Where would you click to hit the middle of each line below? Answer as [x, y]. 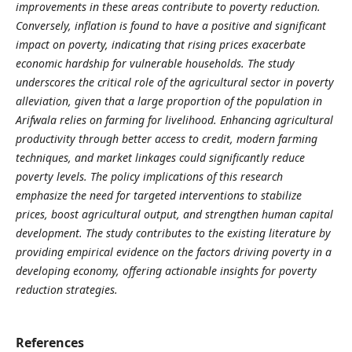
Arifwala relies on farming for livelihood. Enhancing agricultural [174, 119]
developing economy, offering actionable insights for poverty [166, 270]
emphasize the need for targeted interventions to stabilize [158, 195]
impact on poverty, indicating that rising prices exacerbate [160, 44]
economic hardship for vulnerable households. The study [155, 63]
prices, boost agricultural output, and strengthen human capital [174, 214]
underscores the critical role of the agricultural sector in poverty [174, 82]
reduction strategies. [66, 289]
